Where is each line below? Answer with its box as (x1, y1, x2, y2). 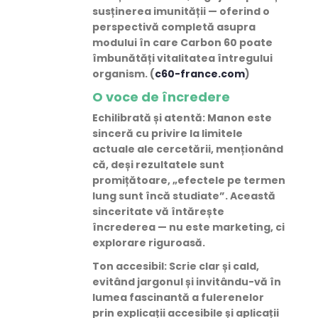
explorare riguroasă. (92, 236, 205, 251)
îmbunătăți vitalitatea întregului (92, 51, 273, 66)
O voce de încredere (92, 88, 230, 106)
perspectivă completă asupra (92, 20, 256, 35)
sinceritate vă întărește (92, 204, 224, 219)
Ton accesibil (92, 259, 164, 274)
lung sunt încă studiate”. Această (92, 189, 275, 204)
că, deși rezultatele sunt (92, 158, 224, 172)
